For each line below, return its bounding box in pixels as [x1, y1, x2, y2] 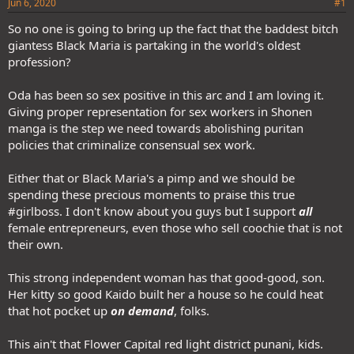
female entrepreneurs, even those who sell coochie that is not [8, 220, 342, 235]
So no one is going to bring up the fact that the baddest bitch [8, 21, 338, 36]
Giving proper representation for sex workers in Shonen [8, 104, 312, 119]
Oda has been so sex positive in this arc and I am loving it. [8, 87, 324, 103]
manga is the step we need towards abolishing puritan [8, 120, 303, 136]
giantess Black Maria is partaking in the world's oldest [8, 37, 300, 53]
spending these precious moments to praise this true [8, 186, 295, 202]
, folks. [174, 303, 209, 318]
